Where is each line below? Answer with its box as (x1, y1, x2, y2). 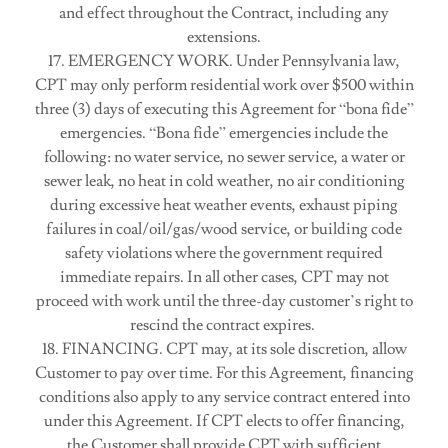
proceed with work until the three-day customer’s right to (35, 291, 413, 311)
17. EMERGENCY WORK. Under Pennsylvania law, (48, 51, 400, 71)
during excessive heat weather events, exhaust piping (50, 195, 398, 215)
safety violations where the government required (65, 243, 383, 263)
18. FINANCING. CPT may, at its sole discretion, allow (41, 339, 407, 359)
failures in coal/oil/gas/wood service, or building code (46, 219, 402, 239)
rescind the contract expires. (130, 315, 318, 335)
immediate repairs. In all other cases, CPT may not (59, 267, 389, 287)
